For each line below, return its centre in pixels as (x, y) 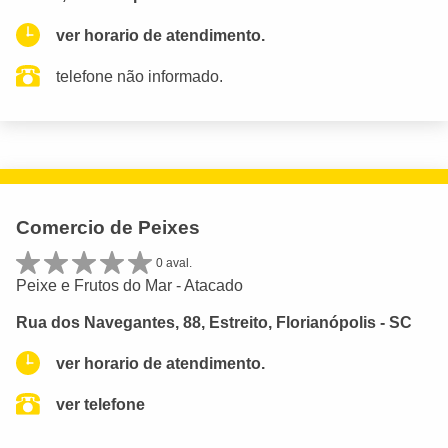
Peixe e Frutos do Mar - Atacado (129, 285)
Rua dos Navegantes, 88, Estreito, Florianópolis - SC (214, 322)
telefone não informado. (139, 76)
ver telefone (100, 404)
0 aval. (174, 262)
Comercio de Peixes (108, 227)
